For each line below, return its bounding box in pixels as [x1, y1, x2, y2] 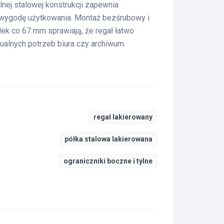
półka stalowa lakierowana [64, 135, 153, 143]
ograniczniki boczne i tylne [63, 157, 153, 165]
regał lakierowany [93, 113, 153, 121]
